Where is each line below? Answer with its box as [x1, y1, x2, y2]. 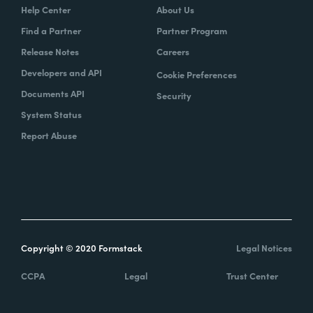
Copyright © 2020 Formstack [21, 241, 143, 255]
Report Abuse [21, 129, 77, 143]
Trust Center [226, 269, 278, 283]
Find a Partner [21, 24, 81, 38]
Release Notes [21, 45, 79, 59]
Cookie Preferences [156, 68, 237, 82]
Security [156, 89, 191, 103]
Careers [156, 45, 189, 59]
